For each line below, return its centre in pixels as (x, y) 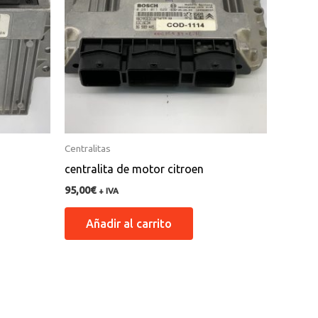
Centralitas (88, 149)
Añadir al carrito (129, 224)
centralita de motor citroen (134, 169)
